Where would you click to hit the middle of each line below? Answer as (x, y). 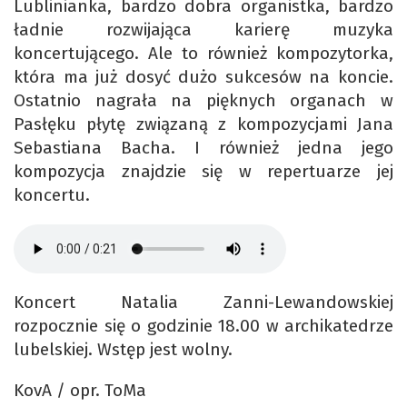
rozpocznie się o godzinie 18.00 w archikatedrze (203, 326)
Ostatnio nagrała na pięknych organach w (203, 101)
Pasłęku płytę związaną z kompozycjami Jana (203, 124)
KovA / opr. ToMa (82, 391)
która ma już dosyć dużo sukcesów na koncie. (203, 77)
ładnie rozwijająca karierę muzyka (203, 30)
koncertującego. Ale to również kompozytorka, (203, 54)
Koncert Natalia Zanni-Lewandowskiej (203, 303)
